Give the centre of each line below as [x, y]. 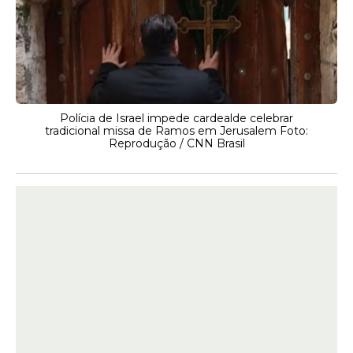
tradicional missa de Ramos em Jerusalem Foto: [176, 131]
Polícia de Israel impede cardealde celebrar [176, 118]
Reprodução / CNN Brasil [176, 143]
